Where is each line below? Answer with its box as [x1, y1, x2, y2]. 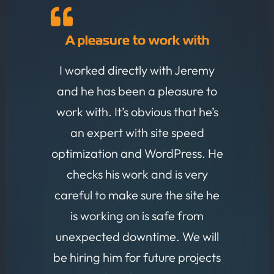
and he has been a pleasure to [57, 83, 217, 98]
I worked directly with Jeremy [59, 62, 215, 78]
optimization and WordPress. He [51, 145, 223, 161]
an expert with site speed [70, 124, 204, 140]
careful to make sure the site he [54, 187, 220, 202]
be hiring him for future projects [53, 249, 221, 265]
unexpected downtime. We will [55, 228, 219, 244]
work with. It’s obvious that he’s [56, 103, 218, 119]
